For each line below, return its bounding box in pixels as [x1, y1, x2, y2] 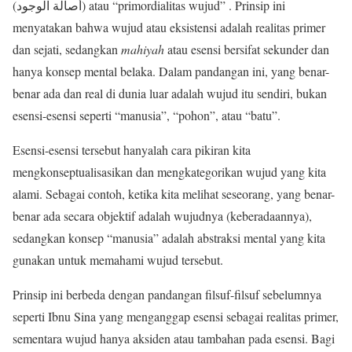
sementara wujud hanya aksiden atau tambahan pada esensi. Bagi [13, 329, 335, 346]
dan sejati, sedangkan [13, 40, 121, 57]
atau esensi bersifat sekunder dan [164, 40, 329, 57]
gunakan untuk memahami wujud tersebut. [13, 251, 231, 268]
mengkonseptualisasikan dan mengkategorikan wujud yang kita [13, 163, 326, 180]
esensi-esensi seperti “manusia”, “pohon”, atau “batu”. [13, 106, 284, 123]
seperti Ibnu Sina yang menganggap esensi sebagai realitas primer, [13, 307, 339, 324]
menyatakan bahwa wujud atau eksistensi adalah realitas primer [13, 18, 325, 35]
